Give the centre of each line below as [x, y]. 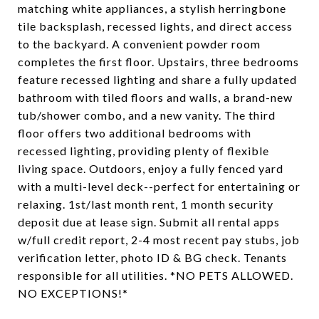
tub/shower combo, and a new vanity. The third [147, 115]
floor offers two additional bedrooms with [135, 133]
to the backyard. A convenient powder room [139, 44]
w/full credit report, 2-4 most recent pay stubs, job [159, 240]
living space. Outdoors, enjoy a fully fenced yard [151, 168]
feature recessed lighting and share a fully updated [157, 79]
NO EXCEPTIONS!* [73, 293]
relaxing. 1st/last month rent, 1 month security [146, 204]
